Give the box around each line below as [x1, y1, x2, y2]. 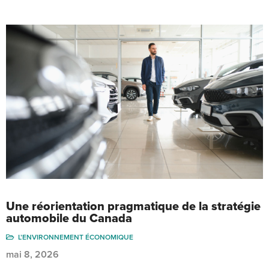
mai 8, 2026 [6, 248, 59, 261]
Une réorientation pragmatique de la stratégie [6, 199, 261, 214]
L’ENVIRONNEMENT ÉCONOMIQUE [18, 232, 133, 241]
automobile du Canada [6, 211, 132, 226]
